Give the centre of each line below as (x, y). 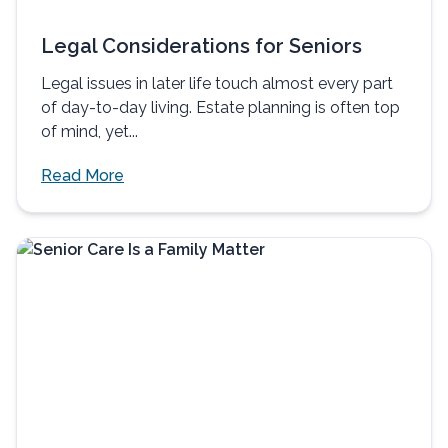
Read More (82, 175)
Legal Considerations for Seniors (201, 45)
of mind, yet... (89, 131)
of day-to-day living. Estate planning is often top (220, 107)
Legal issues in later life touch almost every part (217, 83)
